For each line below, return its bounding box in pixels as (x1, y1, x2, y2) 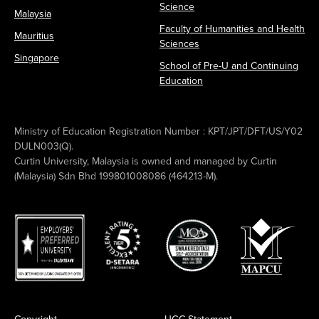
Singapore (14, 50, 59, 66)
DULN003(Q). (14, 138, 73, 154)
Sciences (159, 36, 199, 51)
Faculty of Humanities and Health (159, 21, 305, 36)
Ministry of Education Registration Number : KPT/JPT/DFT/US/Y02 (14, 123, 303, 139)
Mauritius (14, 28, 54, 43)
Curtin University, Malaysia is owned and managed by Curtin (14, 153, 277, 169)
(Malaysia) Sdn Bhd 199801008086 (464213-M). (14, 168, 218, 184)
